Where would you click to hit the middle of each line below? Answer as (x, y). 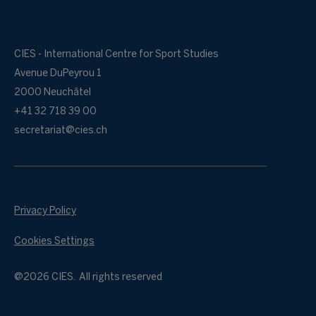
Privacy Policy (45, 211)
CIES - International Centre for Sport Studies (116, 54)
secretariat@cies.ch (61, 130)
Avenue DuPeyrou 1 (58, 73)
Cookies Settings (54, 241)
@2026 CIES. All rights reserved (88, 277)
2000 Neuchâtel (53, 92)
